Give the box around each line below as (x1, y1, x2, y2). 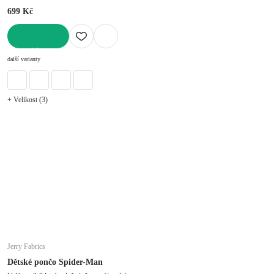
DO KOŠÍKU (7, 48, 50, 57)
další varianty (7, 55, 40, 62)
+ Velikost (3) (7, 95, 48, 104)
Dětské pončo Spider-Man (7, 257, 103, 267)
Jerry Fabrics (7, 242, 45, 251)
